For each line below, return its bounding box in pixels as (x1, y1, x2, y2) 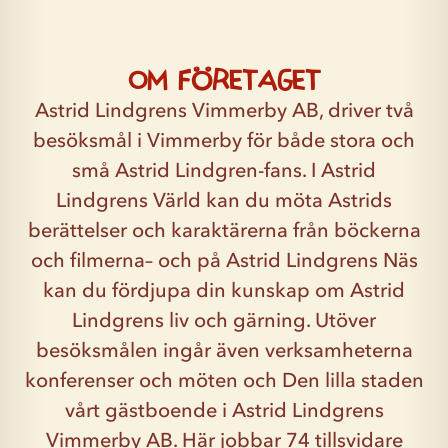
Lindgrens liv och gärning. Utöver (72, 308, 376, 332)
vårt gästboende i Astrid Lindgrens (64, 398, 384, 422)
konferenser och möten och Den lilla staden (24, 368, 424, 392)
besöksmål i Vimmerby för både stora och (33, 128, 415, 152)
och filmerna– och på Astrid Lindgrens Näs (30, 248, 418, 272)
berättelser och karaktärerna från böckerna (27, 218, 421, 242)
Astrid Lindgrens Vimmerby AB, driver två (34, 98, 414, 122)
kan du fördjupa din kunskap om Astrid (43, 278, 405, 302)
